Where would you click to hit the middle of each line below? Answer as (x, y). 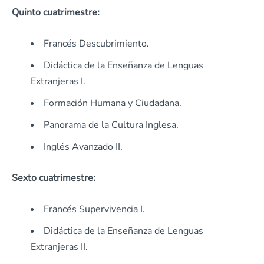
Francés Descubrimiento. (96, 44)
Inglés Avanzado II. (83, 147)
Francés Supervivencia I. (94, 209)
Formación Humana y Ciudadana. (113, 103)
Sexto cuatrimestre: (54, 178)
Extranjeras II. (59, 247)
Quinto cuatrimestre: (56, 13)
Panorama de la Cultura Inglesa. (111, 125)
